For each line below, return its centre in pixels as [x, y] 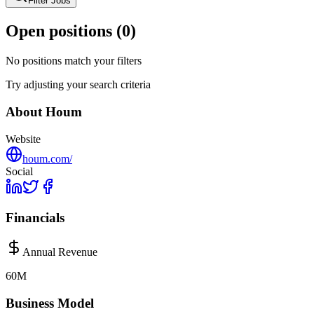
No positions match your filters [74, 61]
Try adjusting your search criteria [78, 85]
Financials [35, 218]
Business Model [50, 303]
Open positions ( [64, 31]
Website [23, 139]
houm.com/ [47, 158]
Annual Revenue [60, 252]
